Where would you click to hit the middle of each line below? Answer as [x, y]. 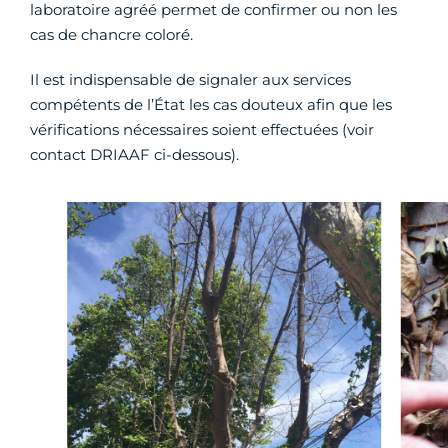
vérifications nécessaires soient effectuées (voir [202, 130]
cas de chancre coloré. [111, 35]
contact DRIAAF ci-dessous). [134, 155]
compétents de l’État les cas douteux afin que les [211, 105]
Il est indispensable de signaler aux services [190, 80]
